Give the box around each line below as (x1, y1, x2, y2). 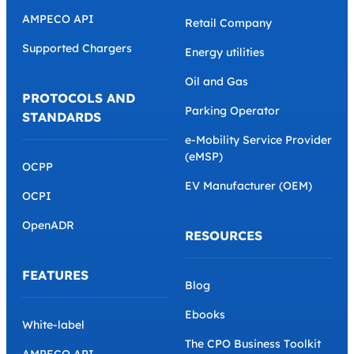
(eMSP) (185, 149, 223, 164)
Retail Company (185, 15, 272, 30)
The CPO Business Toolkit (185, 336, 321, 351)
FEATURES (22, 266, 88, 283)
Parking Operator (185, 103, 280, 118)
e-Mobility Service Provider (185, 132, 332, 147)
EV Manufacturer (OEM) (185, 178, 312, 193)
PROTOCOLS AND (22, 89, 135, 106)
